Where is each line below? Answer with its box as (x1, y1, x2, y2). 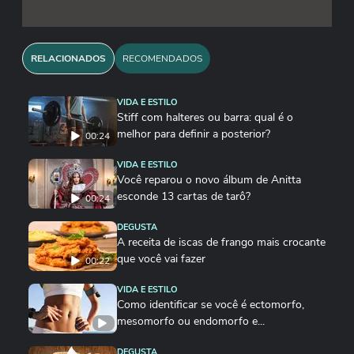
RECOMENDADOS (122, 52, 202, 65)
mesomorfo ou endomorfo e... (117, 314, 265, 329)
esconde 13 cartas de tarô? (117, 189, 250, 204)
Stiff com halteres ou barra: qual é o (117, 110, 293, 125)
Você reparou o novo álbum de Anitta (117, 172, 301, 187)
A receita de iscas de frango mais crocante (117, 235, 326, 250)
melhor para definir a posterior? (117, 126, 270, 141)
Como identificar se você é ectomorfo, (117, 297, 304, 312)
